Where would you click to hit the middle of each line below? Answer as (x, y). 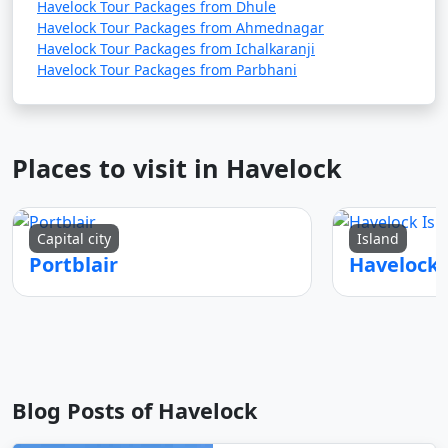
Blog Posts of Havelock (134, 410)
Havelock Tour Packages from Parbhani (167, 69)
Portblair (73, 264)
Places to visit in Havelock (177, 168)
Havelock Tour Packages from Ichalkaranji (176, 48)
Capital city (74, 238)
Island (378, 238)
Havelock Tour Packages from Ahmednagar (180, 27)
